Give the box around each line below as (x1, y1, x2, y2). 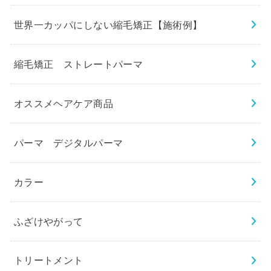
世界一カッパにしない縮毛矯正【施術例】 (13, 19, 203, 30)
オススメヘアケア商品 (13, 97, 113, 109)
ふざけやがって (13, 215, 83, 227)
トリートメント (13, 255, 83, 266)
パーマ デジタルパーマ (13, 137, 123, 148)
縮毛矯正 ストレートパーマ (13, 58, 143, 70)
